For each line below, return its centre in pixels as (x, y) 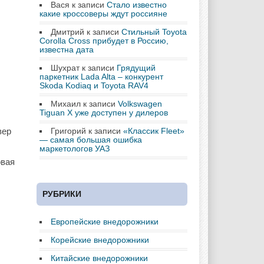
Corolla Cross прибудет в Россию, (104, 40)
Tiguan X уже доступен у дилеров (104, 112)
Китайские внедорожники (99, 258)
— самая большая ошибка (91, 139)
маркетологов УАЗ (75, 148)
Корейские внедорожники (100, 240)
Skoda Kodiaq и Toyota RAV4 (94, 85)
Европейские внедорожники (105, 221)
